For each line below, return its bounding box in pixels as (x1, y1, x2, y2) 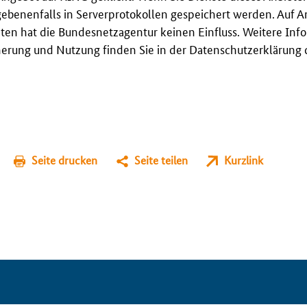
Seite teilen (134, 152, 188, 167)
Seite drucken (32, 152, 98, 167)
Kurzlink (223, 152, 263, 167)
